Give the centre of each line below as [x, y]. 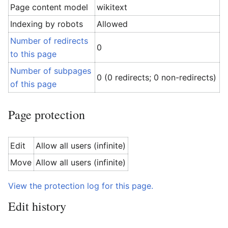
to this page [34, 54]
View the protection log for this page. [81, 186]
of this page [34, 84]
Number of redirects [49, 41]
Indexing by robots [47, 24]
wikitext [112, 7]
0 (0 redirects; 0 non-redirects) [157, 77]
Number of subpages [51, 71]
